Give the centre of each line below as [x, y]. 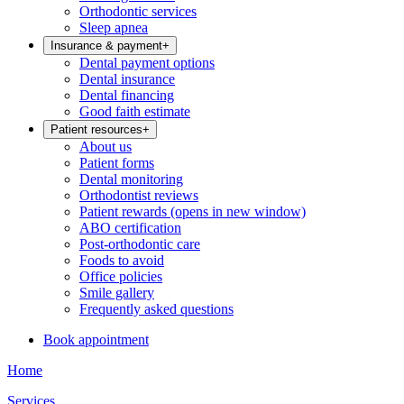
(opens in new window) [236, 211]
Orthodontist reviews [139, 195]
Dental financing [127, 95]
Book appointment [96, 340]
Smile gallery [117, 293]
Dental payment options [147, 63]
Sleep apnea [114, 28]
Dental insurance [127, 79]
